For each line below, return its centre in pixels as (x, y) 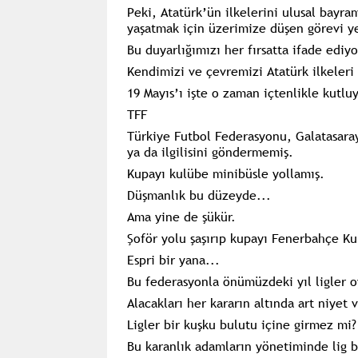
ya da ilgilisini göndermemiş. (210, 151)
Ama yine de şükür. (181, 216)
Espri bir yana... (173, 259)
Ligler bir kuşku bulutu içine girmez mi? (241, 324)
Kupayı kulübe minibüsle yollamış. (225, 173)
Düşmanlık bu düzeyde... (199, 195)
